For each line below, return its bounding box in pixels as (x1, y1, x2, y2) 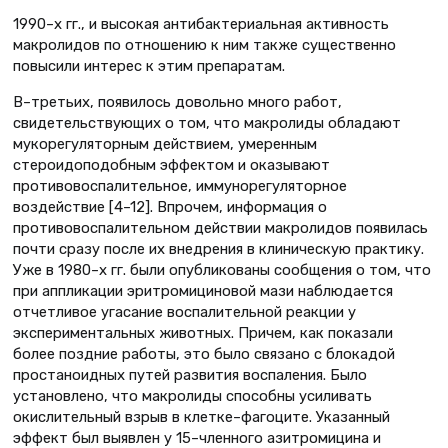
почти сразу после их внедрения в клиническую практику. (13, 239, 424, 258)
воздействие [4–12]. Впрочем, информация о (13, 197, 327, 216)
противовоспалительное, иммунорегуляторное (13, 176, 347, 195)
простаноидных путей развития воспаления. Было (13, 365, 367, 384)
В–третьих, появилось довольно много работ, (13, 92, 342, 111)
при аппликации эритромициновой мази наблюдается (13, 281, 393, 300)
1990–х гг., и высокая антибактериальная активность (13, 14, 389, 33)
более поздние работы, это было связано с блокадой (13, 344, 395, 363)
